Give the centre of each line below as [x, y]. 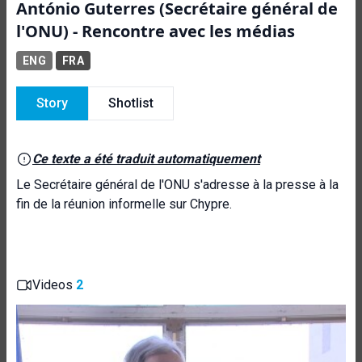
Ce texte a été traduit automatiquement [146, 159]
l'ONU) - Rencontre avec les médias [156, 31]
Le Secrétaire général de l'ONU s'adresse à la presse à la [177, 185]
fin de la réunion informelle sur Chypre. [124, 204]
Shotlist [131, 103]
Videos [54, 285]
